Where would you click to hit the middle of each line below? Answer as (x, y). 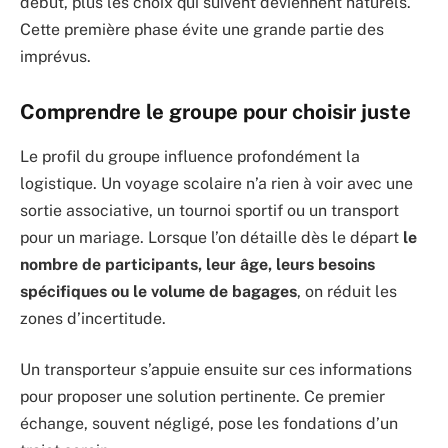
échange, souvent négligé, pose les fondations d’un (209, 424)
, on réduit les (347, 291)
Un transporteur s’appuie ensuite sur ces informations (216, 370)
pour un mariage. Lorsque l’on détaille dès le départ (211, 237)
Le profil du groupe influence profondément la (190, 156)
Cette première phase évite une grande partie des (202, 29)
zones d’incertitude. (93, 318)
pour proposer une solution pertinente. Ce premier (202, 397)
